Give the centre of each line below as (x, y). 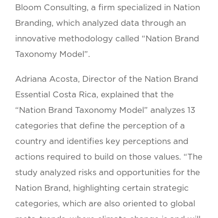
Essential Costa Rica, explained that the (95, 95)
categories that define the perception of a (100, 126)
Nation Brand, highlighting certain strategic (102, 188)
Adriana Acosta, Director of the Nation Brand (107, 79)
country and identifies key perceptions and (102, 142)
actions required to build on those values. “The (109, 157)
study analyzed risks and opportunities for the (108, 173)
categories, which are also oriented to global (105, 204)
